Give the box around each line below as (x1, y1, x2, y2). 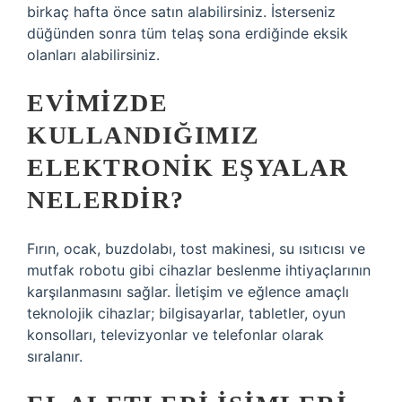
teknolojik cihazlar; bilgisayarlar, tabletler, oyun (27, 304, 345, 322)
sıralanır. (27, 347, 83, 365)
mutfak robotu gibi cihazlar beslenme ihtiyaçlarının (27, 261, 371, 279)
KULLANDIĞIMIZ (27, 121, 260, 149)
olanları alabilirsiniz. (27, 46, 160, 64)
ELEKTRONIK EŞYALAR (27, 153, 348, 181)
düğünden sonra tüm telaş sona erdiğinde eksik (27, 24, 348, 42)
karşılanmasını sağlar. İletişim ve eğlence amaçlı (27, 283, 349, 301)
